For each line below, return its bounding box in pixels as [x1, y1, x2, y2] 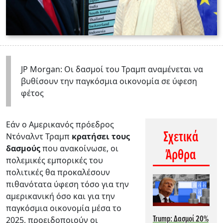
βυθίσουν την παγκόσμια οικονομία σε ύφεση [21, 75, 197, 87]
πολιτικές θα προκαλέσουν [6, 166, 110, 178]
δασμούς [6, 142, 40, 154]
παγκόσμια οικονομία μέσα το [6, 202, 121, 214]
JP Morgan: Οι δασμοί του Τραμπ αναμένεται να [21, 63, 203, 75]
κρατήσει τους [72, 130, 130, 142]
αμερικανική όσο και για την [6, 190, 115, 202]
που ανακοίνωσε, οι [40, 142, 118, 154]
